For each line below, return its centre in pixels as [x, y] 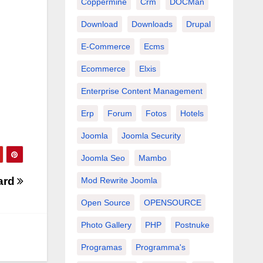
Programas [101, 247]
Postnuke [192, 225]
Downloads [152, 24]
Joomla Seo [103, 158]
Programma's [160, 247]
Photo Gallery [106, 225]
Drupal [198, 24]
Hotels [192, 113]
